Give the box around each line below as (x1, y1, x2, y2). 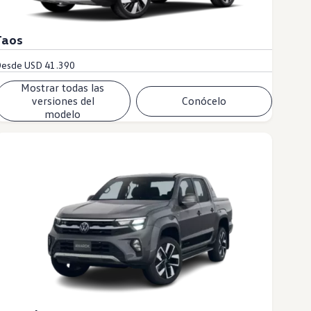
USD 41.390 (24, 59, 75, 72)
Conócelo (182, 94, 227, 108)
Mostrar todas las (21, 81, 105, 95)
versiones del (31, 94, 94, 108)
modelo (44, 107, 81, 121)
